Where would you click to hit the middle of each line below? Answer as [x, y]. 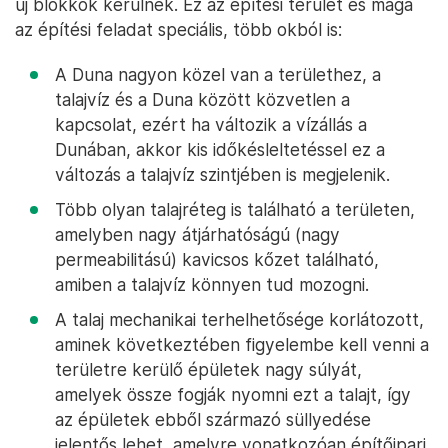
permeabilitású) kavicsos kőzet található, [217, 259]
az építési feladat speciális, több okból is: [178, 29]
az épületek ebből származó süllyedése [213, 419]
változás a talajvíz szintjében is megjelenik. [222, 174]
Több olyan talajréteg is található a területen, [235, 209]
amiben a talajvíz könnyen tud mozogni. [212, 284]
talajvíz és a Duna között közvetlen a [202, 99]
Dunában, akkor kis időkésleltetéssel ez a [220, 149]
